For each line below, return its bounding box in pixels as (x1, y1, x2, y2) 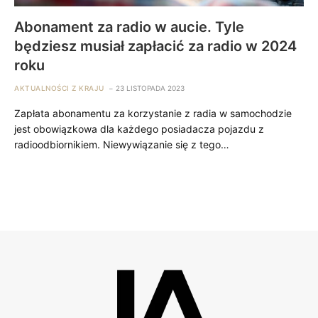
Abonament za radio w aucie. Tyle (14, 18, 244, 35)
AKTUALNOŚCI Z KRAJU (14, 83, 104, 92)
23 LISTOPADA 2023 (115, 83, 185, 92)
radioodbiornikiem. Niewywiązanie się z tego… (14, 138, 229, 150)
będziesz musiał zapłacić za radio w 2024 (14, 37, 297, 55)
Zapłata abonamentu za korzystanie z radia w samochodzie (14, 106, 292, 119)
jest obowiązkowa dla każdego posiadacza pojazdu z (14, 122, 264, 135)
